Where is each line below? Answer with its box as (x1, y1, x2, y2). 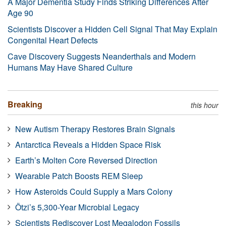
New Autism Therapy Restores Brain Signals (15, 123, 175, 135)
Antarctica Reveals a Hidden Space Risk (15, 138, 161, 150)
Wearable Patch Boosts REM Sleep (15, 169, 143, 182)
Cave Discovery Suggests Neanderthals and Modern (8, 50, 196, 62)
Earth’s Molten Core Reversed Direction (15, 154, 157, 166)
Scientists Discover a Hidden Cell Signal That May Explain (8, 23, 217, 35)
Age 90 (8, 7, 33, 19)
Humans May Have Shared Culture (8, 61, 133, 73)
